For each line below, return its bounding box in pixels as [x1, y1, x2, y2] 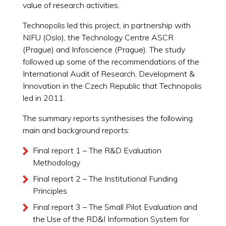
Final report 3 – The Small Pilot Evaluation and [32, 201, 197, 212]
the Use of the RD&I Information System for [32, 213, 189, 224]
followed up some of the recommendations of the [22, 56, 199, 67]
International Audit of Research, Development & [22, 68, 195, 79]
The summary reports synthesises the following [22, 112, 193, 123]
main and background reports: [22, 125, 130, 135]
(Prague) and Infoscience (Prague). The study [22, 44, 185, 54]
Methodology [32, 157, 80, 167]
